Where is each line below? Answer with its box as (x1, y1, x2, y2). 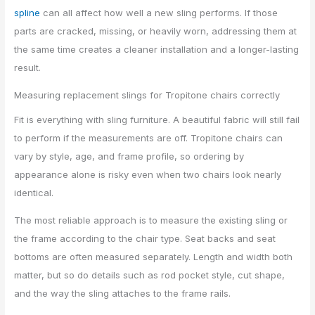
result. (14, 62, 41, 74)
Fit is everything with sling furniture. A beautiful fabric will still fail (14, 114, 300, 126)
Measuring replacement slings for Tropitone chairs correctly (14, 89, 281, 101)
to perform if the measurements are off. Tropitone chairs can (14, 132, 283, 144)
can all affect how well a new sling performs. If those (40, 7, 278, 19)
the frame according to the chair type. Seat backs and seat (14, 233, 276, 245)
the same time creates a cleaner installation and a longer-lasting (14, 44, 300, 56)
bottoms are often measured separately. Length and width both (14, 251, 293, 263)
